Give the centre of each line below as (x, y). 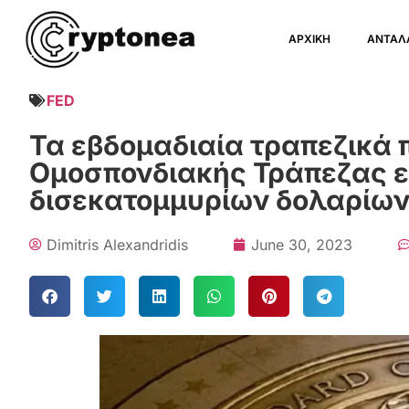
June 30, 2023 (302, 245)
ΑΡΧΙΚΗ (310, 39)
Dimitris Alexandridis (117, 245)
